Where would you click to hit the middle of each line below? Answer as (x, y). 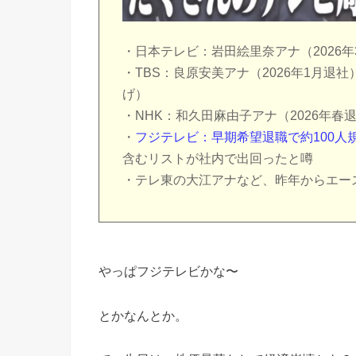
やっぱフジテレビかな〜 (168, 271)
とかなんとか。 (143, 316)
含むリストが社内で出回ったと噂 (218, 158)
